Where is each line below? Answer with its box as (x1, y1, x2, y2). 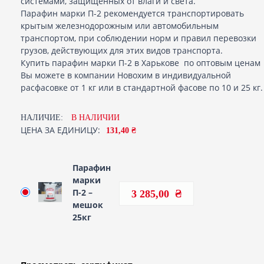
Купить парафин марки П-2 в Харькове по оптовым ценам (21, 57, 260, 68)
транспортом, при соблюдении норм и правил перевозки (21, 32, 256, 44)
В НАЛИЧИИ (71, 113, 120, 122)
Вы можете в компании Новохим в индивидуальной (21, 69, 231, 81)
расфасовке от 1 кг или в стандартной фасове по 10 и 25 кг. (21, 81, 263, 93)
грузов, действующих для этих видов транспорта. (21, 44, 223, 56)
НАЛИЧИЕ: (21, 113, 65, 122)
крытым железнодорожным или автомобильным (21, 19, 219, 31)
